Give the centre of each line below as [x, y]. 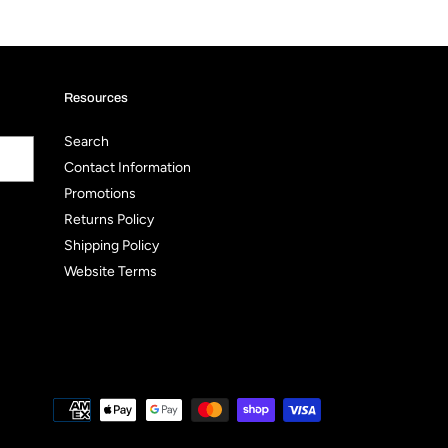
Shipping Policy [111, 246]
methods [348, 429]
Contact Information [127, 168]
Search [86, 142]
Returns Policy [108, 220]
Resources [95, 98]
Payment [347, 408]
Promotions [99, 194]
